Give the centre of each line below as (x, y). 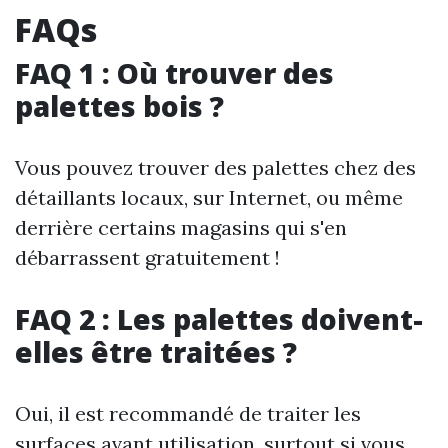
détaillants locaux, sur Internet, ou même (209, 198)
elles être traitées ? (156, 352)
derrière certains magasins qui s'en (181, 228)
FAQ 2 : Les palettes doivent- (219, 319)
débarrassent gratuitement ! (147, 258)
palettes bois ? (119, 106)
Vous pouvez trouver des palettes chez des (215, 168)
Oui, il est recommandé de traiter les (188, 414)
